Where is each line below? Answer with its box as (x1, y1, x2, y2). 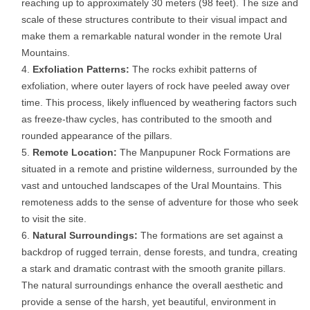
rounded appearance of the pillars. (21, 130, 172, 142)
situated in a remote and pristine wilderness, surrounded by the (21, 163, 298, 175)
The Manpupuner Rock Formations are (117, 147, 291, 158)
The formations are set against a (138, 230, 283, 241)
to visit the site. (21, 213, 86, 225)
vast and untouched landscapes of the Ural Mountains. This (21, 180, 282, 192)
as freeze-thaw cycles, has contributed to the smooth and (21, 113, 272, 125)
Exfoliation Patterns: (33, 64, 129, 75)
